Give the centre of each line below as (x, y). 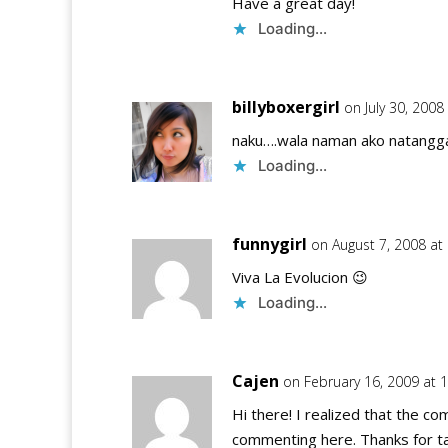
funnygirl (269, 244)
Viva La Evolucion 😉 (300, 277)
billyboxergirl (286, 107)
